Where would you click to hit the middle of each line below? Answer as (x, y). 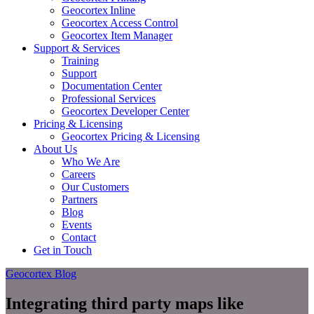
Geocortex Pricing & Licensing (131, 136)
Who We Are (91, 162)
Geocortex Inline (98, 10)
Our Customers (95, 187)
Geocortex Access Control (120, 23)
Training (80, 61)
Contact (79, 237)
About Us (55, 149)
